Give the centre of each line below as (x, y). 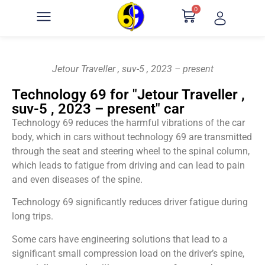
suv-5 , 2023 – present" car (98, 109)
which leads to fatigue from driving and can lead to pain (128, 165)
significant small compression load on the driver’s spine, (128, 253)
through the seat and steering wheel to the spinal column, (131, 151)
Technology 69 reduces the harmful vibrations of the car (128, 123)
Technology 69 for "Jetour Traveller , (128, 95)
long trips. (33, 216)
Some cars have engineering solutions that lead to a (120, 239)
